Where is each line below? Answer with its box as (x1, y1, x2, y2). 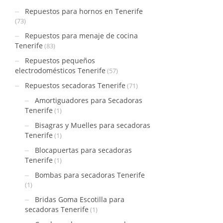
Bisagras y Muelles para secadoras (35, 120, 150, 130)
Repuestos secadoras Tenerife (25, 81, 125, 90)
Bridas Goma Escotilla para (35, 195, 124, 204)
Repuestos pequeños (25, 56, 95, 65)
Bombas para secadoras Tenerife (35, 170, 145, 180)
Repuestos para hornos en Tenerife (25, 6, 143, 16)
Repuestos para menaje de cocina (25, 31, 138, 40)
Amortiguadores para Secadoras (35, 96, 142, 105)
